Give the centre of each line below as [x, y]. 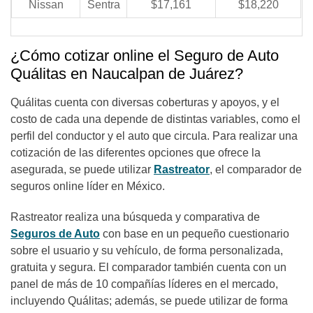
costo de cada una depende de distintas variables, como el [155, 119]
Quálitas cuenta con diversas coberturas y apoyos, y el [145, 102]
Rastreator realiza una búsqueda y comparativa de [135, 217]
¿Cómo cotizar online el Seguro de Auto [145, 56]
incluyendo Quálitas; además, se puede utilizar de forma [149, 301]
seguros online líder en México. [89, 186]
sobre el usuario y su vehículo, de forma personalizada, [147, 250]
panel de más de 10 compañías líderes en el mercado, [144, 284]
